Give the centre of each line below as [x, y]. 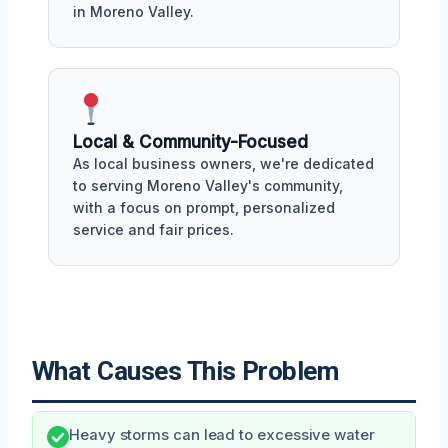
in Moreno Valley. [133, 12]
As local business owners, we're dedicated [223, 163]
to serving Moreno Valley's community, [208, 185]
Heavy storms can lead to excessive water [222, 435]
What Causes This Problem [185, 371]
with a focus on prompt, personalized [204, 207]
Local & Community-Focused [190, 142]
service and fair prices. [153, 229]
